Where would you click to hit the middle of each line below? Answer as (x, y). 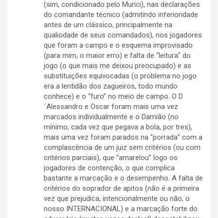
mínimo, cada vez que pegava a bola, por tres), (118, 127)
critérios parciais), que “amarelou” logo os (111, 158)
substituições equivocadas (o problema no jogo (120, 76)
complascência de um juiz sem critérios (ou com (122, 148)
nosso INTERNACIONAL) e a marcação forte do (121, 209)
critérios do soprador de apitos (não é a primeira (121, 189)
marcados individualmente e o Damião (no (111, 117)
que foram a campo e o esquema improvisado (118, 45)
